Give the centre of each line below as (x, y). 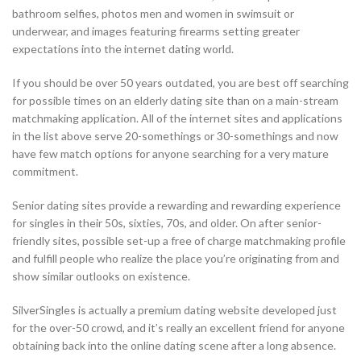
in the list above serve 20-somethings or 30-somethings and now (175, 136)
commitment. (45, 172)
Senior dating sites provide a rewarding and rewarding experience (176, 205)
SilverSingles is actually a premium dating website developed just (174, 310)
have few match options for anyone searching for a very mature (170, 154)
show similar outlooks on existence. (101, 276)
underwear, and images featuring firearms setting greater (156, 31)
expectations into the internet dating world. (123, 49)
